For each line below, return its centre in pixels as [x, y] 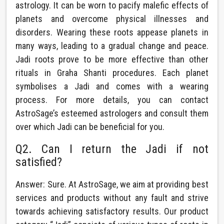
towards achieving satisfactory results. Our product [112, 211]
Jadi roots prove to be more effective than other [112, 59]
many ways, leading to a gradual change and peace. [112, 46]
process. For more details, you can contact [112, 100]
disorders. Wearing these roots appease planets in [112, 32]
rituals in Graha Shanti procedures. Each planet [112, 73]
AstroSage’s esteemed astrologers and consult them [112, 113]
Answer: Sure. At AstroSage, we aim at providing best [112, 184]
